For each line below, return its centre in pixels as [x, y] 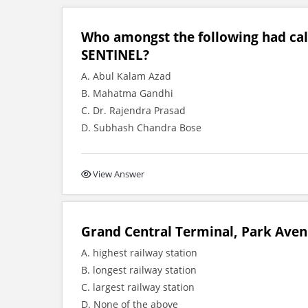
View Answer [119, 174]
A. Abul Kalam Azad [126, 76]
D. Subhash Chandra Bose [141, 128]
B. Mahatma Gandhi [127, 93]
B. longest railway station [139, 270]
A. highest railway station [139, 253]
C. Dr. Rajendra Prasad [133, 110]
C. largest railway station [138, 287]
